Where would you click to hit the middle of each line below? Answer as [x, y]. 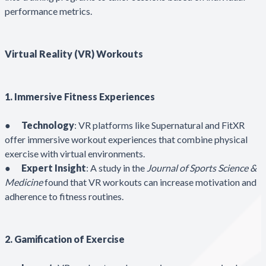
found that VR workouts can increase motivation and [150, 182]
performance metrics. [49, 11]
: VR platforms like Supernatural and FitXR [159, 125]
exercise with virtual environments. [76, 153]
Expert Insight [54, 167]
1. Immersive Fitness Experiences [80, 96]
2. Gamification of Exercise [65, 239]
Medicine [24, 182]
